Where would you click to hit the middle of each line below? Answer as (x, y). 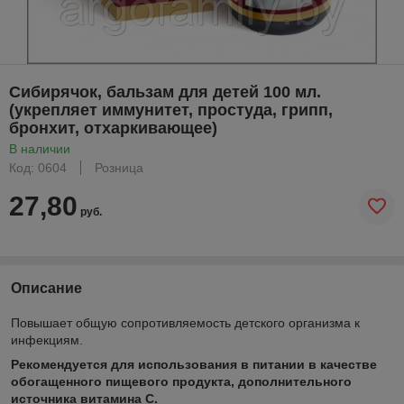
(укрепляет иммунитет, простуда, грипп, (171, 110)
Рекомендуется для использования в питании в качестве (194, 364)
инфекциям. (47, 340)
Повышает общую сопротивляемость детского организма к (185, 322)
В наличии (40, 148)
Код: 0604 (38, 167)
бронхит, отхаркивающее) (113, 128)
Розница (119, 167)
